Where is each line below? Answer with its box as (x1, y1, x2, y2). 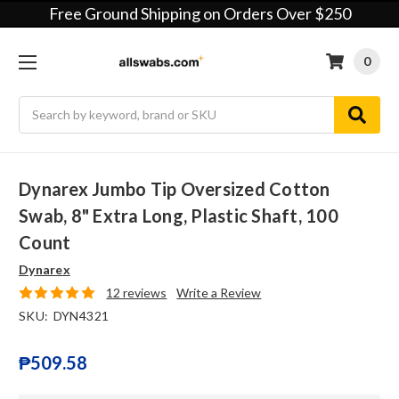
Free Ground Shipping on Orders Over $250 (48, 4, 351, 23)
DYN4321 (53, 308, 110, 324)
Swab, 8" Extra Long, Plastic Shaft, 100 (19, 205, 338, 227)
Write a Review (176, 285, 262, 301)
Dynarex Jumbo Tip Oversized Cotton (19, 178, 330, 200)
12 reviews (106, 285, 167, 301)
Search (19, 97, 57, 113)
